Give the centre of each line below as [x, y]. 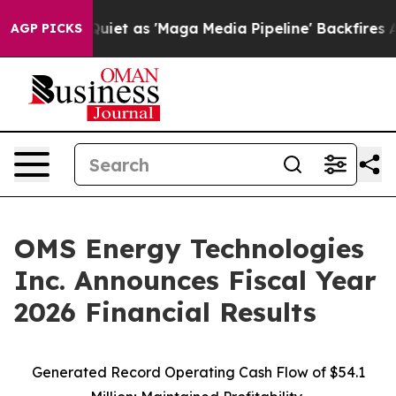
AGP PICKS [46, 28]
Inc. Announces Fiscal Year [195, 280]
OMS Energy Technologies [189, 248]
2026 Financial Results [165, 312]
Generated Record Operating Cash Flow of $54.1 [198, 372]
